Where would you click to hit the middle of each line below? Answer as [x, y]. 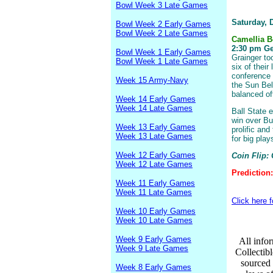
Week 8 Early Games [154, 267]
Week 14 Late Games [154, 108]
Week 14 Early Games [156, 99]
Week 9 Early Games [154, 239]
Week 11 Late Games [154, 192]
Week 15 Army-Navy [152, 80]
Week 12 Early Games [156, 155]
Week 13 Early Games [156, 127]
